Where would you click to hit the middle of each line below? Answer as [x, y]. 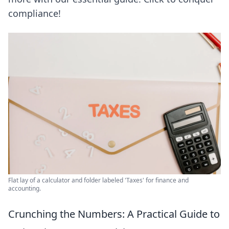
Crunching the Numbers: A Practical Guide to [114, 214]
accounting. [25, 189]
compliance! [35, 13]
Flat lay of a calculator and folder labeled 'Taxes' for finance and [98, 180]
